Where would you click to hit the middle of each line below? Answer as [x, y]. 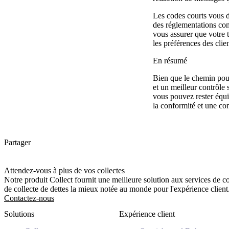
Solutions [19, 214]
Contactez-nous [29, 198]
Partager [17, 142]
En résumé [170, 61]
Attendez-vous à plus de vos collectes [64, 170]
